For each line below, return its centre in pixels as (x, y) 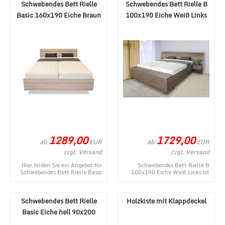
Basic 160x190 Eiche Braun (59, 15)
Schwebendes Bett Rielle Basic (61, 172)
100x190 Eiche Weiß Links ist (170, 172)
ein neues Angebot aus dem (174, 179)
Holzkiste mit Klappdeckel (166, 201)
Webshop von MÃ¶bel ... (178, 186)
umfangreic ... (84, 186)
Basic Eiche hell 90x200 (59, 212)
